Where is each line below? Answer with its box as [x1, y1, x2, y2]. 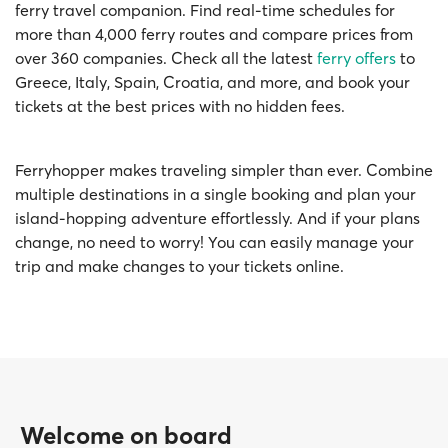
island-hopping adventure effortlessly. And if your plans [15, 207, 420, 228]
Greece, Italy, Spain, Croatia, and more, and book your [15, 71, 410, 92]
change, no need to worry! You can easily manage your [15, 231, 414, 252]
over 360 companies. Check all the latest [15, 47, 317, 68]
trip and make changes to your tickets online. [15, 255, 344, 276]
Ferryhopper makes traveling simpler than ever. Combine [15, 159, 433, 180]
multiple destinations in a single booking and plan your [15, 183, 416, 204]
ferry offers [317, 47, 396, 68]
